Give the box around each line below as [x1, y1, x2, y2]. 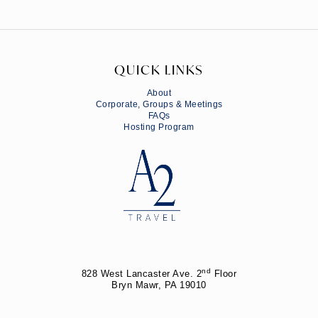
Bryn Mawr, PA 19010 [111, 279, 207, 290]
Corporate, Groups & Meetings [95, 99, 223, 109]
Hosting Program [124, 121, 194, 132]
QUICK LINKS [114, 60, 204, 78]
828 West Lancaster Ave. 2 [81, 268, 202, 279]
